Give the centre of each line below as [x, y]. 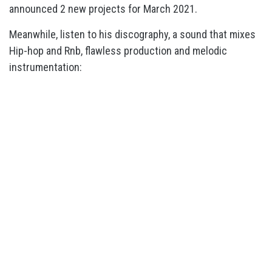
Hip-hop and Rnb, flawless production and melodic [118, 51]
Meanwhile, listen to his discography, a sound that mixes [132, 34]
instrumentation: [46, 67]
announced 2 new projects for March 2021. [103, 9]
